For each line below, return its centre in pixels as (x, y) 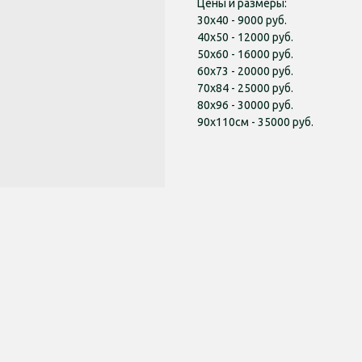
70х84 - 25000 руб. (245, 88)
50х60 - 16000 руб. (245, 55)
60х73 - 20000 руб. (245, 72)
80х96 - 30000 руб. (245, 105)
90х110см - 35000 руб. (255, 122)
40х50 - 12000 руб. (245, 38)
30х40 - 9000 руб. (242, 21)
